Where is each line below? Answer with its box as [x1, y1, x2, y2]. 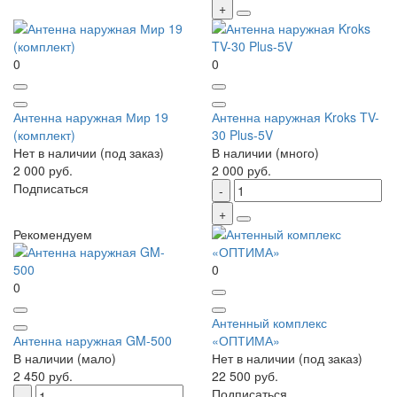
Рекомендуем [13, 225, 92, 244]
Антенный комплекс [212, 314, 327, 332]
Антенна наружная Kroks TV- [212, 108, 379, 127]
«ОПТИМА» [212, 331, 280, 350]
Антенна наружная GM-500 [13, 331, 172, 350]
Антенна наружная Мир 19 [13, 108, 168, 127]
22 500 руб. [212, 367, 278, 385]
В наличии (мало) [13, 349, 116, 368]
